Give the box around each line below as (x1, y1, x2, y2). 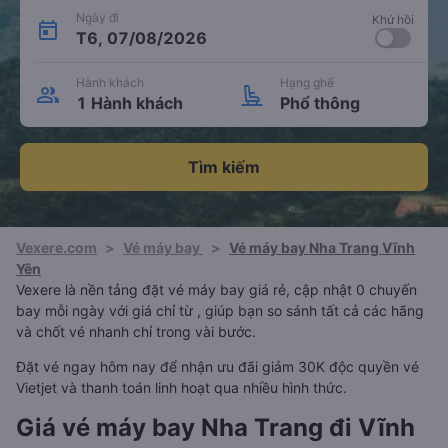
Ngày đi (76, 10, 119, 25)
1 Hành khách (76, 93, 183, 113)
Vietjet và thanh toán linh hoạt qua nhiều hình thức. (16, 379, 347, 396)
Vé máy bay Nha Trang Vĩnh (229, 239, 415, 256)
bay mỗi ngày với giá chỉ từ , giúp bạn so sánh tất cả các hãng (16, 302, 424, 319)
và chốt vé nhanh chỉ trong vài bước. (16, 323, 256, 340)
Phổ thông (280, 93, 360, 113)
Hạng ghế (280, 75, 334, 90)
